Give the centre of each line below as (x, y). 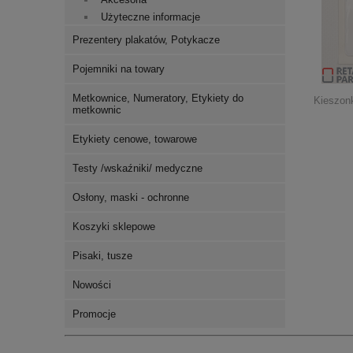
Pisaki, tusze (102, 255)
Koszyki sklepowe (114, 226)
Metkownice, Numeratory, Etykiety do (158, 98)
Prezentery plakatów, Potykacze (146, 39)
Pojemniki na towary (119, 69)
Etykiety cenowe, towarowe (135, 139)
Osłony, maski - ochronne (131, 197)
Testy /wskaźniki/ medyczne (137, 168)
